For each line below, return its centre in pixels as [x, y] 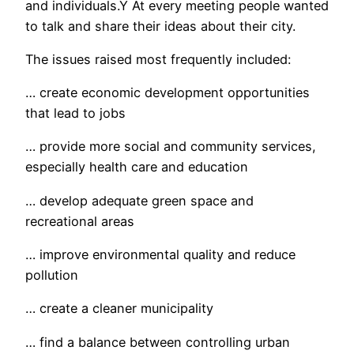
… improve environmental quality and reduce [160, 254]
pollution [52, 275]
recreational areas [80, 221]
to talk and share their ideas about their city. [160, 26]
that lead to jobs [75, 113]
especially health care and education [137, 167]
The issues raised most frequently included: [158, 59]
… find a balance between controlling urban [158, 342]
